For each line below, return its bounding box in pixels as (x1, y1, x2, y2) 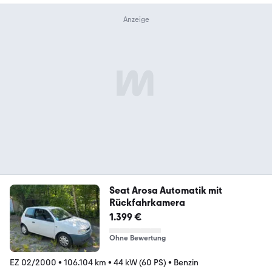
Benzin (174, 257, 199, 268)
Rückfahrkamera (109, 196, 185, 208)
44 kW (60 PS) (114, 257, 166, 268)
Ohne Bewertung (109, 233, 166, 242)
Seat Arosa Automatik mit (109, 184, 222, 196)
